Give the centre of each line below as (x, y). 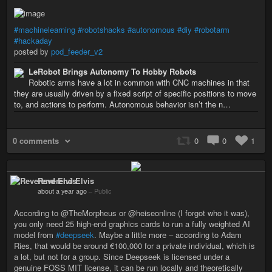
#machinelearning (45, 29)
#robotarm (212, 29)
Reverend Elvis (66, 181)
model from (35, 235)
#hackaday (33, 40)
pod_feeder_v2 (77, 51)
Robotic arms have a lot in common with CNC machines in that (139, 82)
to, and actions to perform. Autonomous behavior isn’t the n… (122, 104)
